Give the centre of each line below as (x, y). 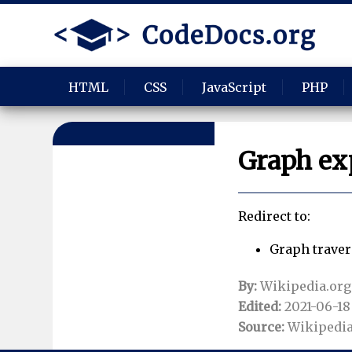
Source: (261, 326)
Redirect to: (274, 216)
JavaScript (235, 87)
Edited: (259, 306)
